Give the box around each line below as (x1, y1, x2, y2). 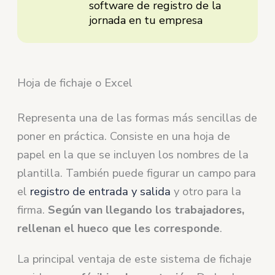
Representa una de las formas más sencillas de (17, 110, 258, 126)
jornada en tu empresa (89, 12, 203, 28)
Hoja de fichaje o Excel (17, 75, 133, 90)
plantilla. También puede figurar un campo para (17, 166, 257, 181)
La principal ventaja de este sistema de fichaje (17, 252, 252, 267)
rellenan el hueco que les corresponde (17, 221, 220, 236)
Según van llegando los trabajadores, (48, 203, 245, 218)
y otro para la (171, 184, 242, 199)
